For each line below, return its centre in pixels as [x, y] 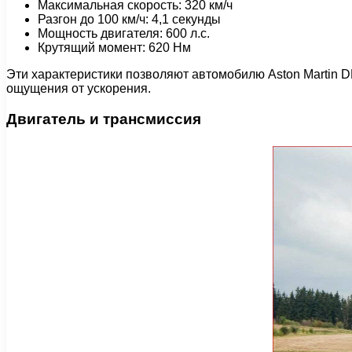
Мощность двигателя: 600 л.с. [124, 33]
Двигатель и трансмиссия [104, 119]
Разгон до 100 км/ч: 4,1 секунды [129, 19]
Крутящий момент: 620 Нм [114, 47]
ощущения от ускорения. [79, 88]
